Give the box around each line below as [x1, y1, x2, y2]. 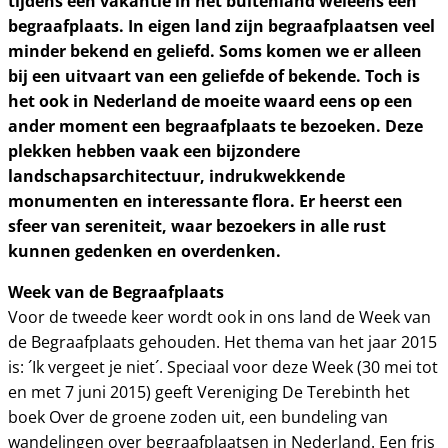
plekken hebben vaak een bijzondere [8, 139, 300, 163]
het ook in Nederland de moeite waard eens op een [8, 89, 413, 113]
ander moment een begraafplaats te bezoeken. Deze [8, 114, 423, 138]
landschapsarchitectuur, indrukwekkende [8, 164, 345, 188]
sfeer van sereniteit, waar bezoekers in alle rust [8, 214, 386, 238]
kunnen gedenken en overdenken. [8, 239, 281, 263]
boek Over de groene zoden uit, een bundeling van [8, 406, 388, 428]
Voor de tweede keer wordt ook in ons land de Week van [8, 306, 431, 328]
